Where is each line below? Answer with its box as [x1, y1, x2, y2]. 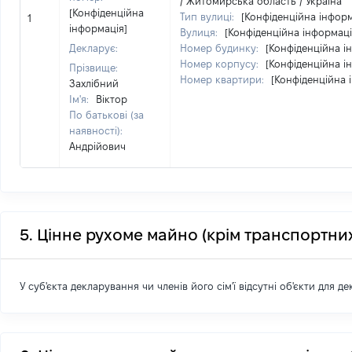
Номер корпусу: [180, 58, 262, 69]
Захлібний [69, 78, 119, 89]
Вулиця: [180, 27, 221, 38]
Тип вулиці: [180, 11, 237, 22]
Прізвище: [69, 62, 118, 73]
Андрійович [69, 141, 126, 152]
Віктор [96, 93, 127, 104]
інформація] [69, 23, 127, 34]
